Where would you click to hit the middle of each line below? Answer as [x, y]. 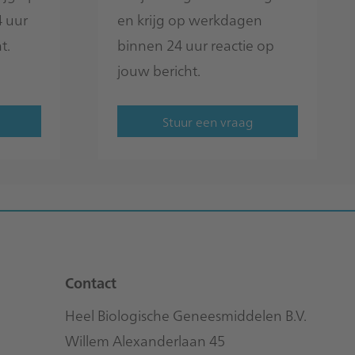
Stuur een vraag [208, 121]
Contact [91, 282]
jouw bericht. [159, 70]
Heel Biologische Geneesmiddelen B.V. [186, 315]
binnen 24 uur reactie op [196, 44]
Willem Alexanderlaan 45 [145, 340]
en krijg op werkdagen [190, 19]
